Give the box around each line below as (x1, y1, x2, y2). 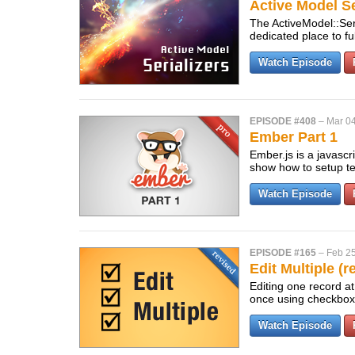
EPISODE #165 (250, 247, 316, 258)
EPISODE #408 (250, 116, 316, 127)
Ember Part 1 (250, 129, 338, 145)
